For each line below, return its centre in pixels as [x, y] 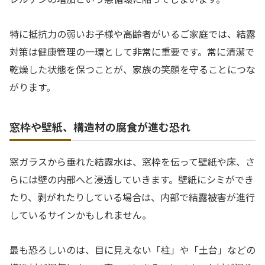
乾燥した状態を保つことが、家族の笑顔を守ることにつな [132, 70]
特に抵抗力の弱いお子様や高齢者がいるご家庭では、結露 [132, 34]
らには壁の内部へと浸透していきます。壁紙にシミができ [132, 180]
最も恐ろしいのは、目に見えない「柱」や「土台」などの [132, 249]
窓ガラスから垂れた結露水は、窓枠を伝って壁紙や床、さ [132, 162]
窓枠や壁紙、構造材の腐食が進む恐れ [100, 127]
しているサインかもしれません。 [80, 215]
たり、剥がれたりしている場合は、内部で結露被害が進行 [132, 197]
